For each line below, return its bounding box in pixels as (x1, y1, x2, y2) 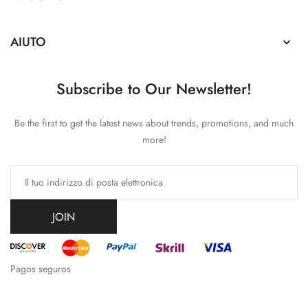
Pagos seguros (10, 262, 71, 276)
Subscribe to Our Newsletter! (56, 78, 252, 100)
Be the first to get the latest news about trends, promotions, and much (14, 116, 294, 130)
